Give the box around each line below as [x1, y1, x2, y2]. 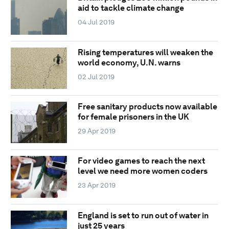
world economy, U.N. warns [77, 57, 180, 67]
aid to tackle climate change [77, 3, 184, 13]
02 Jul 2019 [77, 72, 114, 81]
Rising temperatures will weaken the [77, 47, 213, 57]
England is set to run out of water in [77, 210, 209, 220]
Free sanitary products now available [77, 101, 217, 111]
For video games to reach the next [77, 156, 205, 166]
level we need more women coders [77, 166, 208, 176]
